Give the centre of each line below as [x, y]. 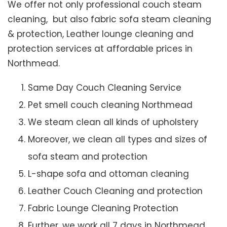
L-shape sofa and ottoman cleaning [108, 174]
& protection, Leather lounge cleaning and [101, 34]
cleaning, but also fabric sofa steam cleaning [109, 19]
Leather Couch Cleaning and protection [115, 191]
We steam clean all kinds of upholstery [113, 122]
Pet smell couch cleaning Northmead [110, 105]
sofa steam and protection [88, 156]
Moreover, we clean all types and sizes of [118, 139]
